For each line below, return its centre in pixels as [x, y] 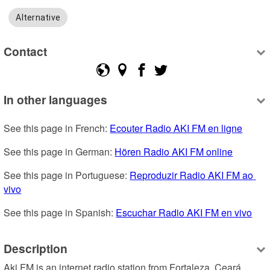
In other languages [56, 99]
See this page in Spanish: [60, 212]
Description [36, 249]
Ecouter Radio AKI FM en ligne [176, 128]
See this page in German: [59, 151]
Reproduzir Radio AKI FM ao [192, 175]
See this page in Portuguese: [67, 175]
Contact [26, 52]
